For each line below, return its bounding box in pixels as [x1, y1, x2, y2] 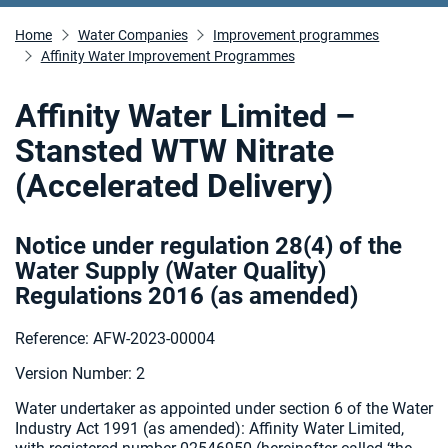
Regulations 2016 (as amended [15, 282, 350, 310]
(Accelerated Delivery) [15, 167, 333, 205]
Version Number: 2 [15, 364, 145, 383]
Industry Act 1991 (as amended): [15, 419, 249, 438]
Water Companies [77, 27, 188, 43]
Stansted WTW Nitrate [15, 132, 334, 170]
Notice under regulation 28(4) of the [15, 232, 402, 260]
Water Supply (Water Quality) [15, 257, 326, 285]
